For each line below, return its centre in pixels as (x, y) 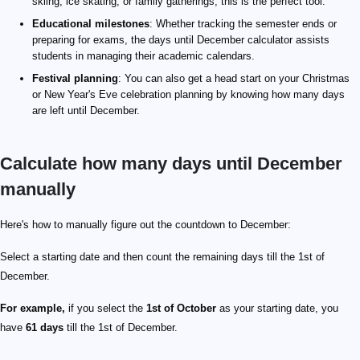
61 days (45, 327)
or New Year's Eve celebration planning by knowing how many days (188, 94)
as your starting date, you (277, 308)
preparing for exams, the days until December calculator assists (181, 40)
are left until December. (86, 110)
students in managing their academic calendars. (143, 56)
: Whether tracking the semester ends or (243, 24)
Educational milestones (91, 24)
